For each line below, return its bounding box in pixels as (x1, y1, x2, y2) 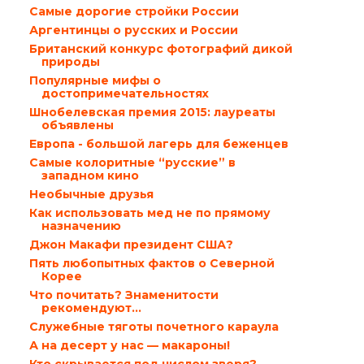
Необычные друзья (28, 187, 154, 201)
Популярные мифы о (28, 73, 161, 88)
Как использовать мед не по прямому (28, 206, 271, 220)
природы (41, 54, 100, 69)
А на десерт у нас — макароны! (28, 338, 230, 353)
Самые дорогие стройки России (28, 4, 239, 19)
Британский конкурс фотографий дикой (28, 41, 292, 56)
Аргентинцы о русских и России (28, 23, 238, 37)
